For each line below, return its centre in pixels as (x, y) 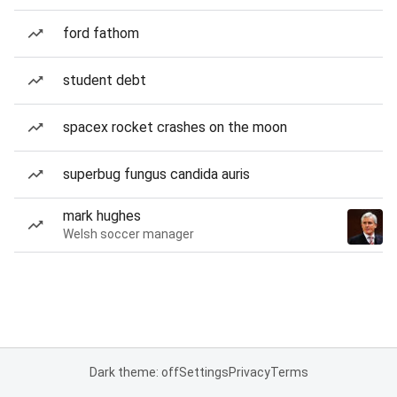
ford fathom (101, 33)
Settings (203, 372)
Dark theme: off (134, 372)
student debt (105, 80)
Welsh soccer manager (128, 234)
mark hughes (102, 216)
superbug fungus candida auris (156, 174)
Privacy (249, 372)
